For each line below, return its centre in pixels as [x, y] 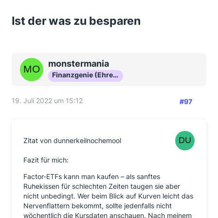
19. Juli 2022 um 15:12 [47, 100]
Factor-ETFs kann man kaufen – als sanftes [92, 176]
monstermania [79, 64]
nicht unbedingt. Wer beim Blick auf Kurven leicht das [108, 196]
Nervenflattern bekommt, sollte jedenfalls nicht [98, 206]
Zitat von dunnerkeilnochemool [72, 140]
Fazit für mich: [46, 160]
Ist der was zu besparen [76, 21]
